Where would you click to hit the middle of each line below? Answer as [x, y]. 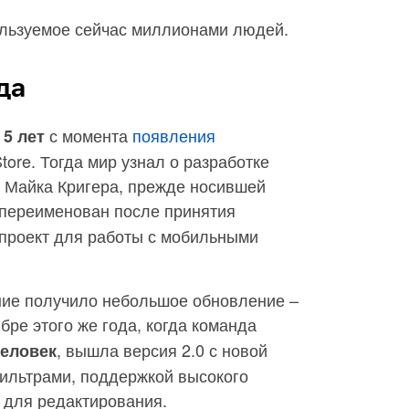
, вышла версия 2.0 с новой [162, 350]
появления [174, 135]
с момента [89, 135]
